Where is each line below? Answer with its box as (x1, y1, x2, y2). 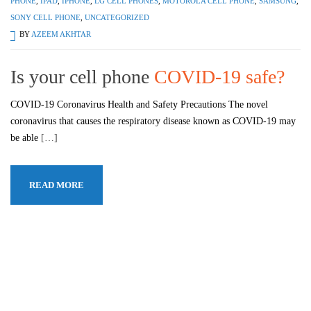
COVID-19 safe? (154, 66, 285, 87)
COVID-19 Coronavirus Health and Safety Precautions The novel (10, 99, 268, 110)
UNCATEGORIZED (85, 13, 149, 22)
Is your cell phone (10, 66, 154, 87)
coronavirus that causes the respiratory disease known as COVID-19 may (10, 116, 296, 126)
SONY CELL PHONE (10, 13, 81, 22)
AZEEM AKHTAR (31, 30, 91, 38)
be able (10, 133, 41, 143)
